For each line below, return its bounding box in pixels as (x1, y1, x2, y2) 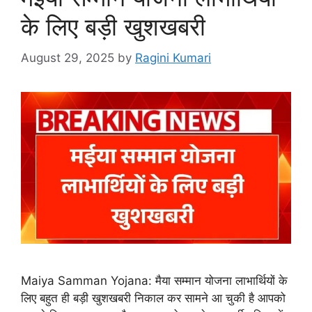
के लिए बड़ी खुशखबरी (21, 12, 205, 42)
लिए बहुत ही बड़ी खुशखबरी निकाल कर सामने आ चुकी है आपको (21, 290, 286, 305)
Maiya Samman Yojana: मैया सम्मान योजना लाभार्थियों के (21, 273, 288, 288)
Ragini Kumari (135, 50, 211, 65)
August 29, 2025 (21, 50, 114, 65)
